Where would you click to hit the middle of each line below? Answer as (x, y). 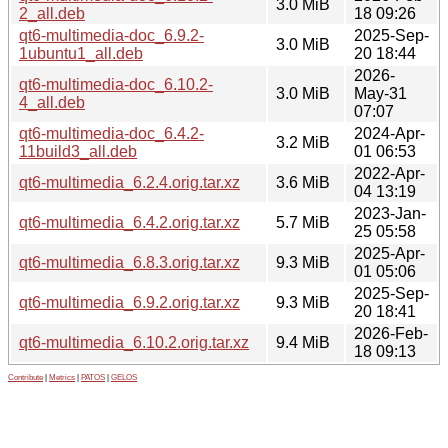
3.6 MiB (303, 182)
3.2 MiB (303, 142)
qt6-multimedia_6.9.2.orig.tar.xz (129, 302)
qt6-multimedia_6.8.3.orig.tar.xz (129, 262)
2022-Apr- (389, 173)
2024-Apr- (389, 133)
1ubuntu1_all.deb (81, 53)
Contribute (25, 377)
